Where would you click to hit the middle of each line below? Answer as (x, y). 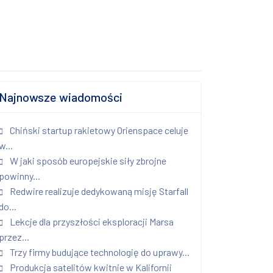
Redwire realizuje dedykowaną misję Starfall (98, 191)
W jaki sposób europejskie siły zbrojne (87, 160)
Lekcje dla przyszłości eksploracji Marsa (91, 221)
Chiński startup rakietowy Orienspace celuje (98, 130)
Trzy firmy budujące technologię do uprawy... (99, 252)
